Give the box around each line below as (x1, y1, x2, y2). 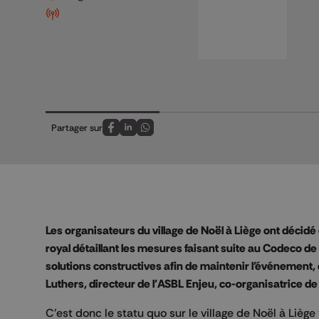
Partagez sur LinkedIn (127, 129, 216, 141)
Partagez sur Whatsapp (144, 129, 242, 141)
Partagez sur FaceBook (110, 129, 206, 141)
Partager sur (51, 121, 103, 133)
